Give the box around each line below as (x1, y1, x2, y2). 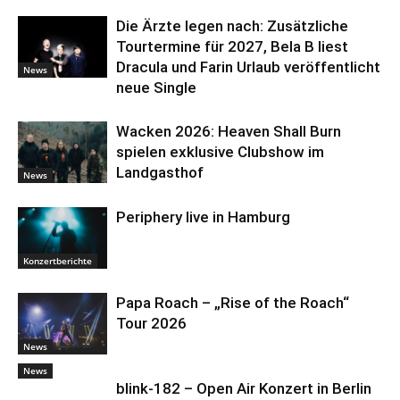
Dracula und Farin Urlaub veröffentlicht (116, 58, 380, 77)
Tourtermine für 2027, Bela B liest (116, 37, 348, 56)
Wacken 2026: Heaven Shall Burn (116, 122, 341, 141)
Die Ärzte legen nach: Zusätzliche (116, 17, 348, 36)
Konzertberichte (23, 254, 92, 267)
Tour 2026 (116, 314, 187, 333)
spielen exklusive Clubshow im (116, 143, 324, 162)
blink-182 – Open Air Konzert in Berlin (116, 379, 371, 398)
